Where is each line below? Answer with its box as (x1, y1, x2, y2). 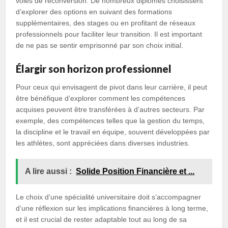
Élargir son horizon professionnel (16, 63, 172, 75)
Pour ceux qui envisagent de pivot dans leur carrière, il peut (16, 83, 208, 91)
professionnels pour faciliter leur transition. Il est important (16, 30, 203, 38)
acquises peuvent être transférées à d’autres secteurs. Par (16, 105, 205, 113)
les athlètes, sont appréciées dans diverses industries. (16, 139, 190, 147)
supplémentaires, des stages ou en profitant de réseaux (16, 19, 196, 27)
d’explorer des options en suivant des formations (16, 8, 173, 16)
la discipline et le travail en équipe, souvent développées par (16, 128, 210, 136)
